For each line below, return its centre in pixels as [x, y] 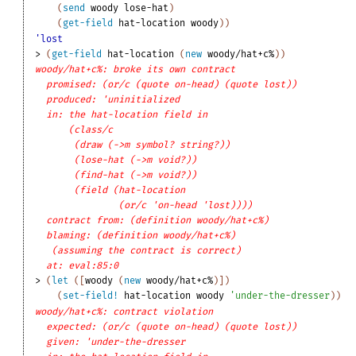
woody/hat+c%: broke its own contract [135, 70]
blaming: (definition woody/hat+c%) [141, 236]
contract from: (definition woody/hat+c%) [158, 221]
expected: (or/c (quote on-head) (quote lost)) [172, 327]
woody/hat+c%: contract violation [124, 312]
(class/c [91, 130]
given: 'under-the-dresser [116, 342]
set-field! [91, 296]
